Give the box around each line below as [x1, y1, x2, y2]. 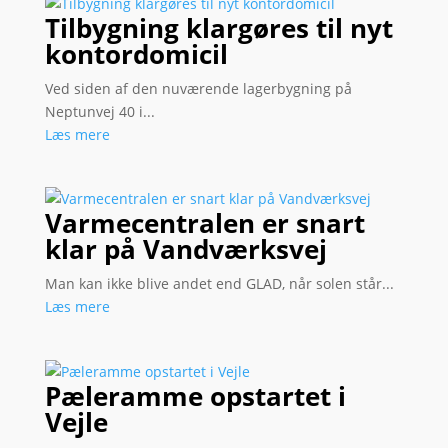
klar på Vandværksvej [44, 231, 327, 268]
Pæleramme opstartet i [44, 377, 346, 414]
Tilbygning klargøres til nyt [44, 10, 393, 47]
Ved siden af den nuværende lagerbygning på [44, 79, 352, 99]
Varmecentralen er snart [44, 205, 365, 242]
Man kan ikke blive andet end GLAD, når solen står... [44, 274, 394, 294]
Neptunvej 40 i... [44, 102, 155, 122]
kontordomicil [44, 36, 228, 73]
